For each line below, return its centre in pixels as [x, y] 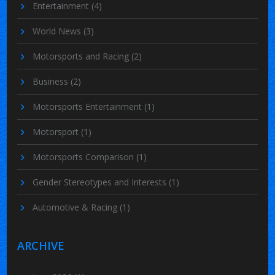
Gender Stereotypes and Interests [101, 182]
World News [58, 31]
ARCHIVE [41, 245]
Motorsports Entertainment [89, 106]
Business [52, 81]
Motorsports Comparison [85, 157]
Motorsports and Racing [82, 56]
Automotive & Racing [76, 207]
